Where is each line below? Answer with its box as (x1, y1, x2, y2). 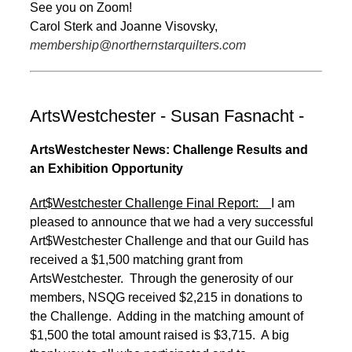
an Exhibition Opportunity (30, 161, 183, 175)
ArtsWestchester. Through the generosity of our (30, 271, 293, 285)
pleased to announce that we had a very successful (30, 214, 313, 229)
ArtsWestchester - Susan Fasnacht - (30, 105, 304, 126)
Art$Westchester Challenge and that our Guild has (30, 233, 309, 247)
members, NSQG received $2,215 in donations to (30, 290, 302, 304)
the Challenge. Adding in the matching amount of (30, 309, 303, 323)
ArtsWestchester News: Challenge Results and (30, 142, 308, 156)
